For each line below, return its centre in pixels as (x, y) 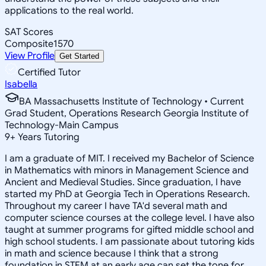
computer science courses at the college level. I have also (130, 218)
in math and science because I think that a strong (112, 253)
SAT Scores (29, 32)
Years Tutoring (47, 137)
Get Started (79, 56)
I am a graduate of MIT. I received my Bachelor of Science (129, 158)
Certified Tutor (49, 72)
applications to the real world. (69, 10)
